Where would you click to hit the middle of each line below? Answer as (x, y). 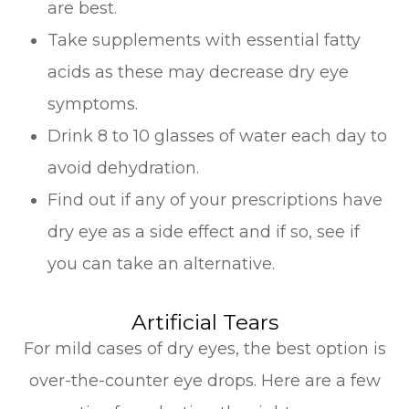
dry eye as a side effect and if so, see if (204, 231)
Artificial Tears (204, 322)
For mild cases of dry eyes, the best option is (204, 348)
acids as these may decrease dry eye (199, 72)
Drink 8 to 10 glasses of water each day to (218, 136)
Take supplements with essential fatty (204, 40)
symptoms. (93, 104)
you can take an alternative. (162, 263)
